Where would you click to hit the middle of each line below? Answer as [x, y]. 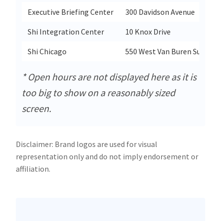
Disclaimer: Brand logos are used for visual [87, 144]
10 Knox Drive [148, 31]
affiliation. [33, 168]
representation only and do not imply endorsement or [107, 156]
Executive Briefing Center [71, 12]
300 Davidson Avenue [160, 12]
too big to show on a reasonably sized [98, 92]
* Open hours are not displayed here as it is [109, 76]
